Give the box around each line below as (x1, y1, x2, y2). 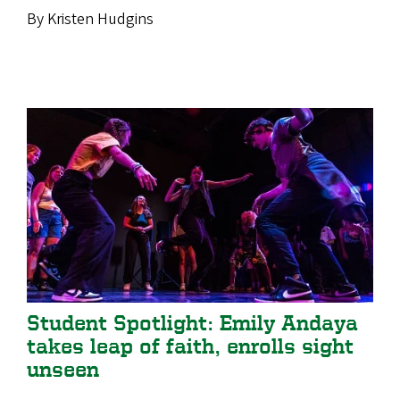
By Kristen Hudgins (27, 7, 157, 30)
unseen (27, 356, 105, 381)
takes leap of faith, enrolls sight (27, 333, 354, 358)
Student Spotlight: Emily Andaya (27, 310, 358, 335)
